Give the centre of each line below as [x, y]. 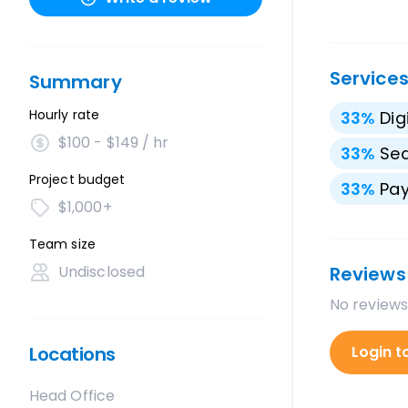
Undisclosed [102, 272]
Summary [76, 82]
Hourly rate [64, 115]
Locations [72, 354]
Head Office [72, 396]
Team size [62, 244]
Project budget [77, 179]
